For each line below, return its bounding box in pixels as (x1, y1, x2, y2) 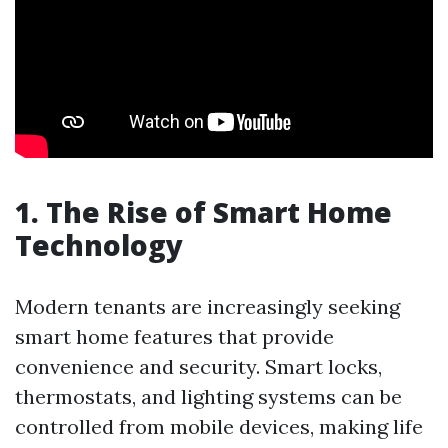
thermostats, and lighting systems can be (15, 384, 402, 409)
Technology (15, 226, 183, 264)
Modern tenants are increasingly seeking (15, 294, 400, 319)
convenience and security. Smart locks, (15, 354, 382, 379)
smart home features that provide (15, 324, 334, 349)
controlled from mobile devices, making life (15, 414, 423, 439)
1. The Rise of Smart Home (15, 193, 392, 231)
